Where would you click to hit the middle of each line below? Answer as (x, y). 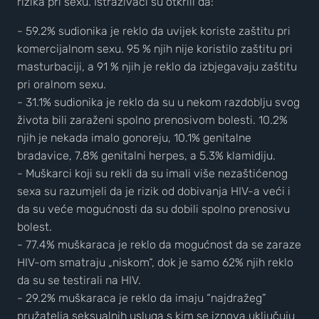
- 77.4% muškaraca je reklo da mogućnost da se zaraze (159, 245)
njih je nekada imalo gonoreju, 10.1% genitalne (134, 138)
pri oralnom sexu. (62, 84)
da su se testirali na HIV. (79, 280)
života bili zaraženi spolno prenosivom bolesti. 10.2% (152, 120)
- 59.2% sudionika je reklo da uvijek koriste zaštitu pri (154, 31)
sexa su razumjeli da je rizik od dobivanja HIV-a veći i (154, 191)
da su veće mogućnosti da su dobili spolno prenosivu (153, 209)
